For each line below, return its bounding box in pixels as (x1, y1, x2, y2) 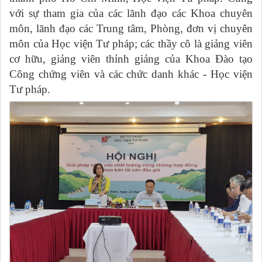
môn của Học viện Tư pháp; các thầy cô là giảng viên (9, 37, 253, 50)
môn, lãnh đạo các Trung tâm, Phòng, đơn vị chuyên (9, 22, 253, 35)
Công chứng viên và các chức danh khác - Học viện (9, 67, 253, 80)
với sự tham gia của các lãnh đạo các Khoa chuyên (9, 6, 253, 19)
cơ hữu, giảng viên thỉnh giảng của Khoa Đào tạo (9, 52, 253, 65)
